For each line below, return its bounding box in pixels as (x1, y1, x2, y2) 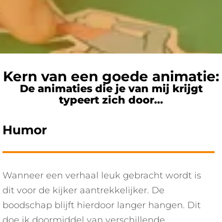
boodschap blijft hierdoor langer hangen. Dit (2, 199, 201, 211)
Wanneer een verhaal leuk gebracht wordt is (2, 169, 201, 181)
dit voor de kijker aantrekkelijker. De (2, 184, 165, 196)
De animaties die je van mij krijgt (19, 82, 203, 95)
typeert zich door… (59, 93, 163, 106)
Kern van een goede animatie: (3, 67, 219, 85)
